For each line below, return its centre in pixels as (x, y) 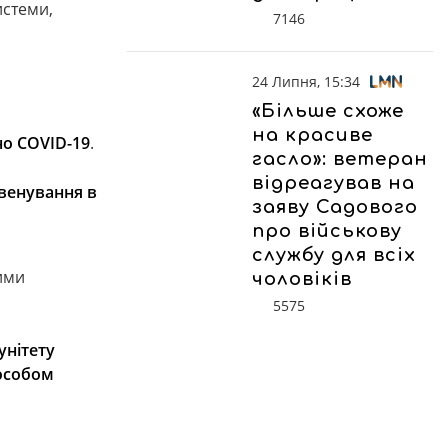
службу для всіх (334, 254)
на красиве (312, 134)
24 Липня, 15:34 (306, 81)
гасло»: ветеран (340, 158)
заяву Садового (335, 206)
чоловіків (302, 278)
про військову (327, 230)
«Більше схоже (328, 110)
